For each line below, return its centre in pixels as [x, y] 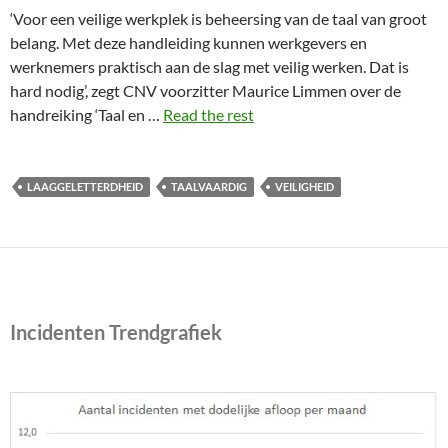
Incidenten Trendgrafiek [116, 332]
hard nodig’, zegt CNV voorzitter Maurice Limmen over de [205, 90]
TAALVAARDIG [209, 186]
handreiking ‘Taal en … [86, 114]
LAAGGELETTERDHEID [85, 186]
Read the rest [208, 114]
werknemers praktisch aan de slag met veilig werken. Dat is [209, 66]
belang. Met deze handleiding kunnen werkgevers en [188, 42]
